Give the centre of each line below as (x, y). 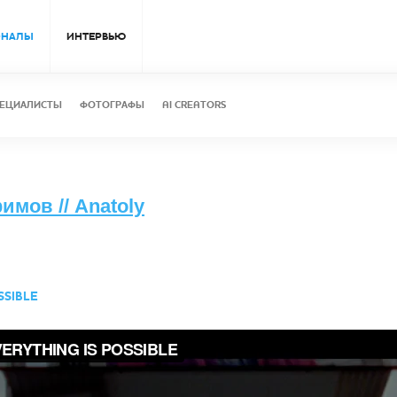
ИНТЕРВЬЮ (96, 36)
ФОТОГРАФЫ (112, 105)
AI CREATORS (194, 105)
